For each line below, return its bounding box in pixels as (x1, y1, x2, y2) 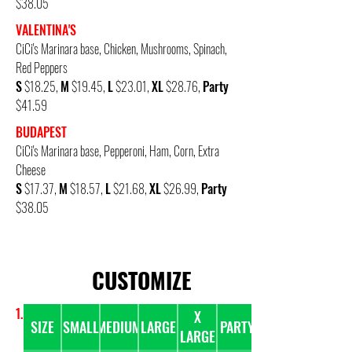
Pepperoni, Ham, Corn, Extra (104, 141, 219, 160)
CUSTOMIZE (91, 264, 192, 296)
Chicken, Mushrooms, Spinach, (104, 39, 227, 58)
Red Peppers (16, 58, 68, 77)
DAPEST (30, 123, 67, 141)
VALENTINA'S (16, 20, 76, 39)
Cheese (16, 160, 46, 179)
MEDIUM (97, 316, 141, 337)
